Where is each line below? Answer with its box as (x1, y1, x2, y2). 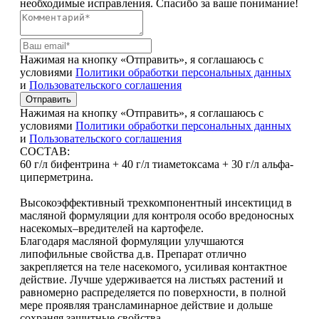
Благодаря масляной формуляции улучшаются (20, 234, 244, 247)
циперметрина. (20, 170, 93, 183)
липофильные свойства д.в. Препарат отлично (20, 247, 246, 260)
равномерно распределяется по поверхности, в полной (20, 286, 286, 298)
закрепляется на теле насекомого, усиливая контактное (20, 260, 287, 273)
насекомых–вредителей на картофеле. (20, 221, 204, 234)
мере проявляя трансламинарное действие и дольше (20, 298, 273, 311)
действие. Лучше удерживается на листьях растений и (20, 273, 283, 286)
